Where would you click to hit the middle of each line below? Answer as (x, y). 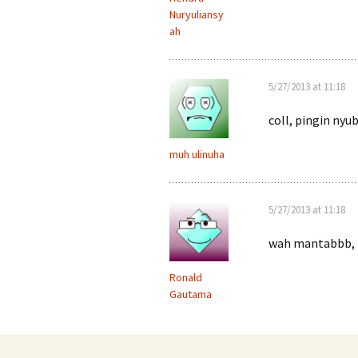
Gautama (191, 294)
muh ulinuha (197, 154)
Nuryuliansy (197, 14)
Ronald (186, 277)
